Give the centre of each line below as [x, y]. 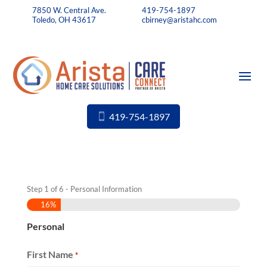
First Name [50, 254]
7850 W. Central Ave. [69, 10]
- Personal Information [103, 189]
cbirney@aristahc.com [179, 19]
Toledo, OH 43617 [64, 19]
